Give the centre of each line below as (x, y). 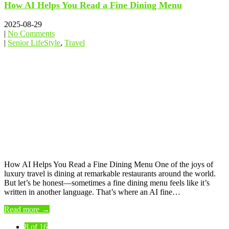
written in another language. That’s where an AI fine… (92, 192)
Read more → (27, 210)
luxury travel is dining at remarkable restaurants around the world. (110, 174)
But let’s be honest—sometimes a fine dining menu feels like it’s (107, 183)
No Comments (31, 34)
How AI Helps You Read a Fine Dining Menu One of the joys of (109, 165)
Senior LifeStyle (34, 43)
